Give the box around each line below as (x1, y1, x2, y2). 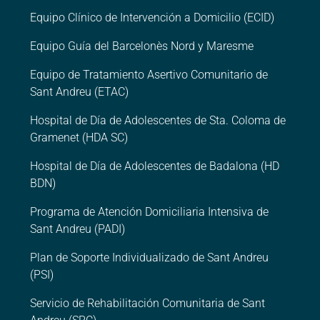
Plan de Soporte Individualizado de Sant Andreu (30, 251, 269, 265)
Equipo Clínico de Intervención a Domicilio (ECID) (30, 11, 274, 25)
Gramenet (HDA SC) (30, 131, 128, 145)
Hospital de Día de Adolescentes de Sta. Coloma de (30, 114, 286, 128)
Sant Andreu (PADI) (30, 222, 125, 236)
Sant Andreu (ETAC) (30, 85, 129, 99)
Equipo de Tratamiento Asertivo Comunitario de (30, 68, 268, 82)
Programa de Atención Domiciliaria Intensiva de (30, 205, 269, 219)
